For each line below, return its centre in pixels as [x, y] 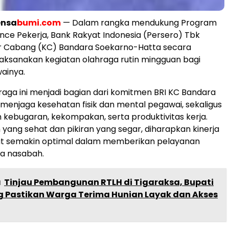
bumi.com [39, 22]
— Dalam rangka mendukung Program [139, 22]
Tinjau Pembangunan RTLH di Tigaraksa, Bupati [109, 182]
